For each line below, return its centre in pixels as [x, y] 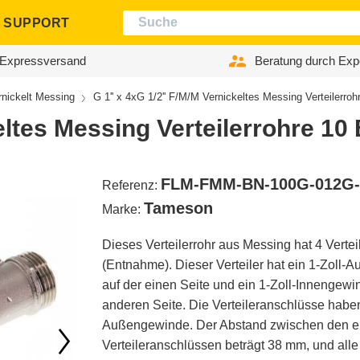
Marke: [123, 210]
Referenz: [131, 186]
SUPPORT [37, 22]
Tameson [178, 209]
